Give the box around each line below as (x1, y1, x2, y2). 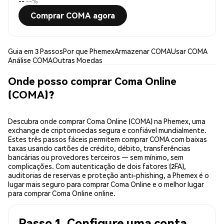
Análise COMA (8, 55, 52, 65)
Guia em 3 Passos (8, 46, 63, 56)
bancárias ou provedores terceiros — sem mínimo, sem (8, 152, 183, 162)
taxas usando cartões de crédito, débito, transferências (8, 143, 190, 153)
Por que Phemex (63, 46, 114, 56)
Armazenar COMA (114, 46, 171, 56)
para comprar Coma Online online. (8, 188, 115, 198)
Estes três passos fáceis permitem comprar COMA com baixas (8, 134, 207, 144)
